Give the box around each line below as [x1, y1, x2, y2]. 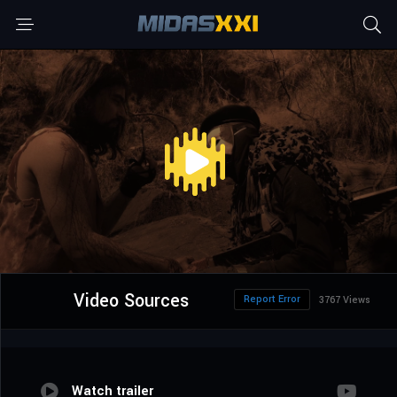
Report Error [244, 292, 300, 307]
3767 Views [319, 293, 370, 307]
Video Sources [73, 288, 189, 315]
